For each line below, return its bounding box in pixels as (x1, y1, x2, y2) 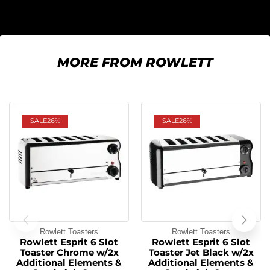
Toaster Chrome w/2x (19, 246, 119, 258)
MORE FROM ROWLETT (57, 54, 213, 70)
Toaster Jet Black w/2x (148, 246, 254, 258)
